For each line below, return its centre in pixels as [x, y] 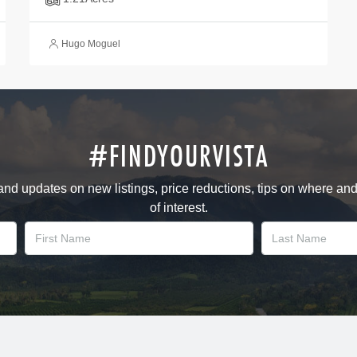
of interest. [178, 208]
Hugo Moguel [91, 44]
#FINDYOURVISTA [178, 156]
